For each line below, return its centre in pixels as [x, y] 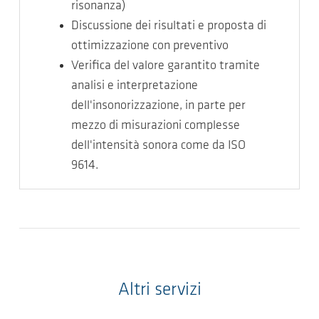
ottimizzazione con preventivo [150, 46]
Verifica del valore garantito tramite [166, 66]
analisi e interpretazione [135, 86]
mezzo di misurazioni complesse [156, 126]
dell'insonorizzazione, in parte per [158, 106]
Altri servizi [159, 290]
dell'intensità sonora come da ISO [158, 146]
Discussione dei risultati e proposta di [169, 26]
